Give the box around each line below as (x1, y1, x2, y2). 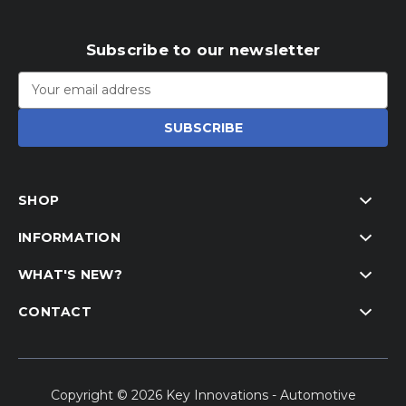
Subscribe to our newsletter (85, 40, 321, 59)
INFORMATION (18, 228, 121, 246)
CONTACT (18, 303, 92, 320)
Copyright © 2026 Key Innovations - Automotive (50, 386, 356, 403)
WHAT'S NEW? (18, 266, 122, 283)
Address (18, 91, 69, 108)
